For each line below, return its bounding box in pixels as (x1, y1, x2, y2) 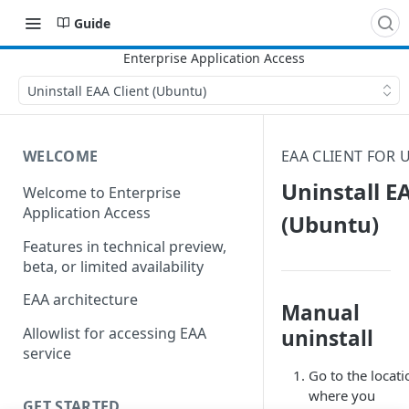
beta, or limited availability (23, 256, 204, 277)
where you (309, 386, 375, 404)
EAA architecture (23, 289, 138, 310)
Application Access (23, 202, 151, 223)
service (23, 343, 71, 364)
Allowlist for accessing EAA (23, 323, 206, 344)
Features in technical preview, (23, 236, 226, 257)
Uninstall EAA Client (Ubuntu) (27, 81, 206, 100)
